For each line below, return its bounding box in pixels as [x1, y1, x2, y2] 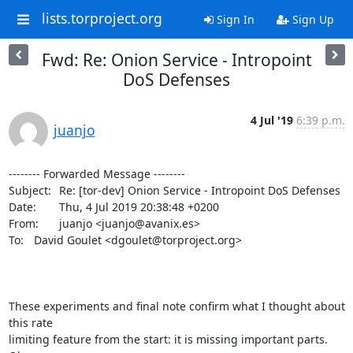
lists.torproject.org [41, 9, 162, 28]
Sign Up [288, 12, 334, 27]
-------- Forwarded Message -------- [8, 166, 185, 181]
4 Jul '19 [250, 113, 293, 128]
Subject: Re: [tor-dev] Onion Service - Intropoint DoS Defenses [8, 183, 54, 198]
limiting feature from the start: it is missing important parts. [8, 332, 328, 347]
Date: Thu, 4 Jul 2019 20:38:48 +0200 [8, 199, 39, 214]
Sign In [213, 12, 255, 27]
